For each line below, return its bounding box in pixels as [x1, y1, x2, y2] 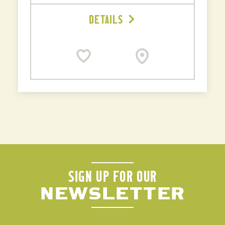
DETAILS [89, 11, 123, 27]
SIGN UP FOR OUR [68, 166, 157, 186]
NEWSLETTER [40, 182, 185, 204]
